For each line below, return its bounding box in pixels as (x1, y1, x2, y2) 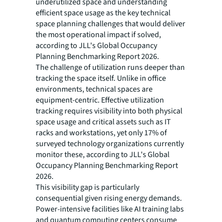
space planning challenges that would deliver (36, 18, 185, 30)
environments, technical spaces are (36, 84, 153, 95)
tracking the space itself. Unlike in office (36, 73, 166, 84)
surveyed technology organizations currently (36, 138, 184, 150)
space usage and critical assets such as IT (36, 116, 171, 128)
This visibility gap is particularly (36, 182, 139, 193)
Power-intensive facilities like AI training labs (36, 204, 184, 215)
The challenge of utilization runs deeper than (36, 62, 185, 73)
